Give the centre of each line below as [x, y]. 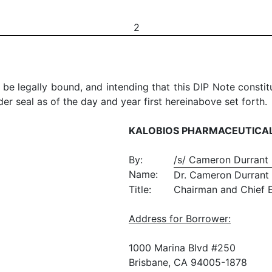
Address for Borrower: [180, 218]
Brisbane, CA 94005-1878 [188, 262]
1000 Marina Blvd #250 [182, 247]
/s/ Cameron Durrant [221, 159]
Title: [140, 189]
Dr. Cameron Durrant [221, 175]
